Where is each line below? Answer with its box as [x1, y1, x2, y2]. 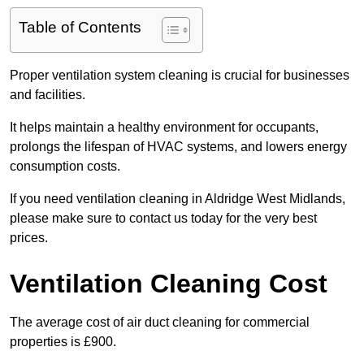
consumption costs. [10, 159, 120, 174]
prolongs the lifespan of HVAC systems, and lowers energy [10, 140, 347, 154]
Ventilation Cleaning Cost [10, 269, 327, 299]
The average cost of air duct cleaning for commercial [10, 315, 310, 330]
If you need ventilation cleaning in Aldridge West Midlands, [10, 192, 345, 206]
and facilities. [10, 88, 85, 102]
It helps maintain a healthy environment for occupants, [10, 120, 318, 135]
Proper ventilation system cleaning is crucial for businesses [10, 68, 349, 83]
